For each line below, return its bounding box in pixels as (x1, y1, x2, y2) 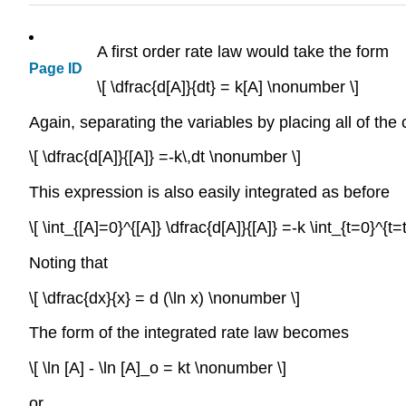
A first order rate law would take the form (97, 43, 389, 61)
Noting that (29, 253, 108, 272)
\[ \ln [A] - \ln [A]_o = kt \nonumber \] (29, 359, 286, 378)
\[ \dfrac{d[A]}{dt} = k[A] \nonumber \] (97, 77, 359, 96)
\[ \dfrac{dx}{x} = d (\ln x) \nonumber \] (29, 288, 300, 307)
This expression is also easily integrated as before (29, 183, 390, 202)
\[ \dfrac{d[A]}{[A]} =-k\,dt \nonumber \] (29, 148, 301, 167)
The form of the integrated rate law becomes (29, 324, 349, 343)
